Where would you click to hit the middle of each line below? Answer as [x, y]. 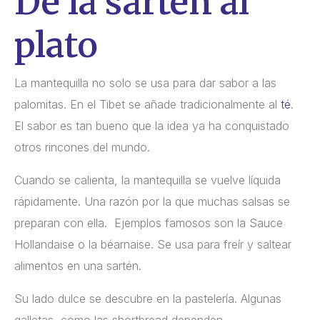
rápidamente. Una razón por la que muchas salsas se [152, 201]
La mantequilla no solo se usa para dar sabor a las [145, 82]
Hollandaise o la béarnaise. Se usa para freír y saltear [153, 244]
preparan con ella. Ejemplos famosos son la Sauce [149, 222]
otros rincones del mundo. [82, 147]
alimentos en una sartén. [78, 265]
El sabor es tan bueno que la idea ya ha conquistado [152, 125]
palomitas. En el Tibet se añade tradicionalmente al [147, 104]
